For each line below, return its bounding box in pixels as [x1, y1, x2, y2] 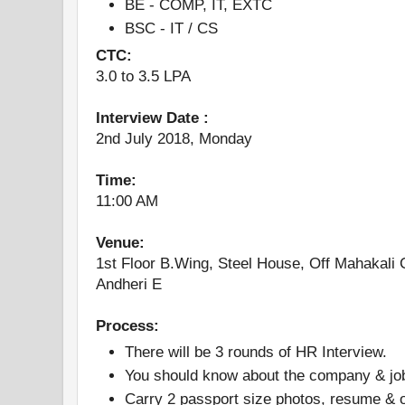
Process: [96, 316, 159, 334]
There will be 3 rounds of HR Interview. [125, 343, 391, 361]
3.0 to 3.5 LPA [96, 67, 191, 85]
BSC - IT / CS [125, 20, 222, 38]
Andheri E [96, 275, 166, 293]
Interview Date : [96, 108, 209, 127]
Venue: [96, 233, 145, 251]
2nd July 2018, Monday [96, 129, 252, 147]
